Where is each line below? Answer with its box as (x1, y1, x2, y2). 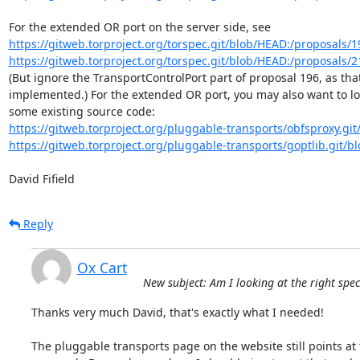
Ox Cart (76, 257, 127, 277)
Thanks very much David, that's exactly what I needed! (31, 304, 324, 320)
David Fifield (8, 170, 75, 186)
